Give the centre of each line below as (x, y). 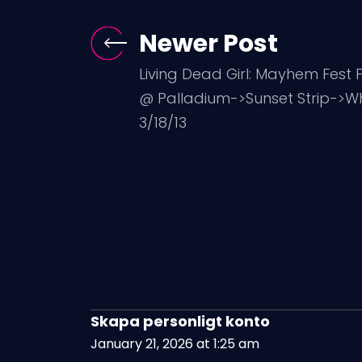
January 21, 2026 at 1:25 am (175, 343)
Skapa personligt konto (180, 321)
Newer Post (208, 43)
